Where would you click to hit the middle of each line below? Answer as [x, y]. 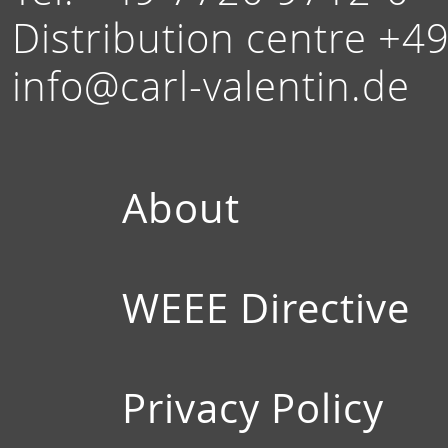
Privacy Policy [253, 408]
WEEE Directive [266, 308]
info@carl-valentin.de [210, 86]
